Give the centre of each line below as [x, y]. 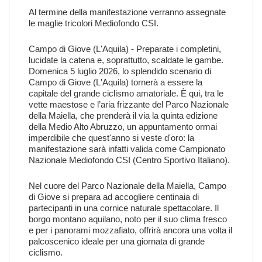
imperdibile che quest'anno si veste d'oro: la [111, 138]
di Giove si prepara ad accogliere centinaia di [114, 197]
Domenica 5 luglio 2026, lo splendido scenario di [120, 71]
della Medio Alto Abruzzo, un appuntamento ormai [123, 127]
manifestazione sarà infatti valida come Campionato [127, 149]
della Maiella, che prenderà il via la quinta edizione [123, 116]
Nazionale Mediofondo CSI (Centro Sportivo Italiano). [129, 160]
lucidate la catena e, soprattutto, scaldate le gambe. [126, 60]
